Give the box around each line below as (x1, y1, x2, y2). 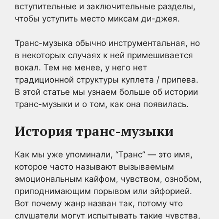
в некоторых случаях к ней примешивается (15, 50, 193, 60)
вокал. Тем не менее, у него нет (15, 63, 147, 72)
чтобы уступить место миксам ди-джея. (15, 13, 180, 23)
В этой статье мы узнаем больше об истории (15, 87, 198, 97)
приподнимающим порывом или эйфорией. (15, 186, 192, 196)
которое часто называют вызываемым (15, 161, 174, 172)
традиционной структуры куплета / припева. (15, 75, 198, 85)
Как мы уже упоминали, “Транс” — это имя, (15, 149, 193, 159)
